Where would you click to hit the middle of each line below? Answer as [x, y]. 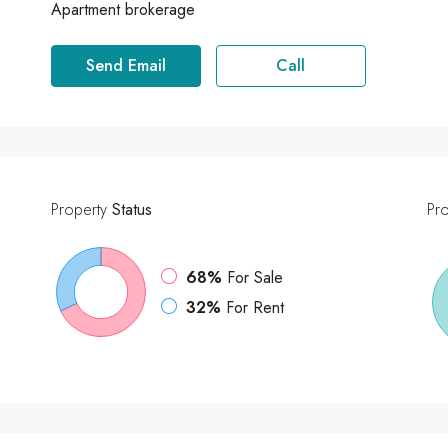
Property [78, 209]
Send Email [125, 65]
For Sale [254, 277]
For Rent [254, 307]
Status [129, 209]
